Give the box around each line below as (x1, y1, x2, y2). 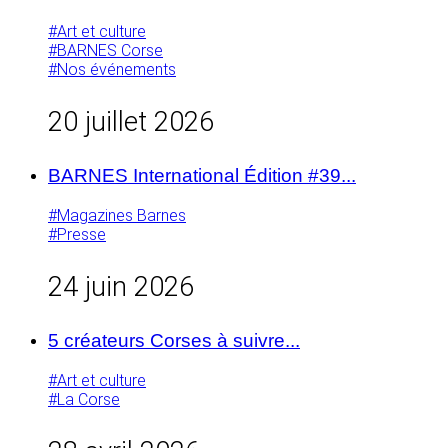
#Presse (48, 225, 106, 245)
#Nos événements (48, 59, 176, 79)
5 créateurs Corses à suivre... (48, 330, 300, 352)
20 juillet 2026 (48, 106, 214, 139)
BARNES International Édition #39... (48, 165, 356, 187)
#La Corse (48, 390, 120, 410)
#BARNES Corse (48, 40, 163, 60)
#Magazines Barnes (48, 206, 186, 226)
